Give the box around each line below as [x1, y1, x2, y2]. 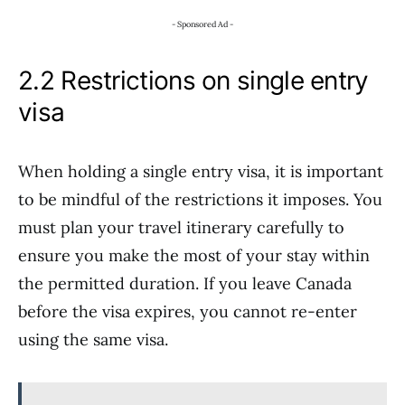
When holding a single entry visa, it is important [18, 161, 383, 182]
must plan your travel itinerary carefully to [18, 217, 344, 238]
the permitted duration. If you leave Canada [18, 273, 352, 294]
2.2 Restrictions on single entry [18, 65, 369, 96]
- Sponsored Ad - [172, 19, 233, 29]
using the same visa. [18, 329, 168, 350]
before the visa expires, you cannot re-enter [18, 301, 357, 322]
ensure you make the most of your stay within [18, 245, 370, 266]
